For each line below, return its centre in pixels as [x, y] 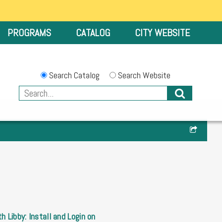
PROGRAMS [29, 33]
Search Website [143, 75]
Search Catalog [73, 75]
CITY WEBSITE [162, 33]
